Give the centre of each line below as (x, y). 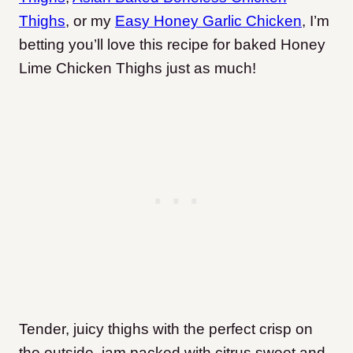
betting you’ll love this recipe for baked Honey (172, 45)
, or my (90, 21)
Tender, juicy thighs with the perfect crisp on (166, 329)
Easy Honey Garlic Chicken (208, 21)
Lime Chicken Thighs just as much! (137, 68)
